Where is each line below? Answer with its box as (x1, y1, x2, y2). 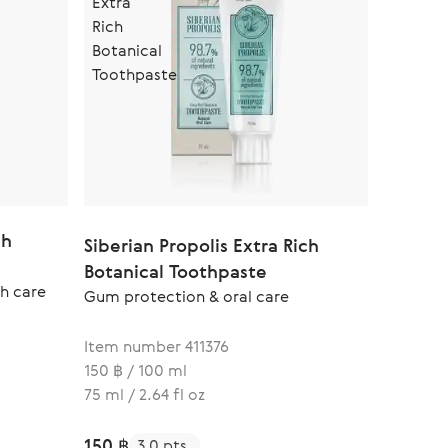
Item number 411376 (84, 335, 229, 357)
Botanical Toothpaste (84, 259, 267, 283)
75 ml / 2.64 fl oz (84, 383, 205, 405)
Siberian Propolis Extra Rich (84, 233, 319, 257)
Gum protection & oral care (84, 285, 289, 307)
